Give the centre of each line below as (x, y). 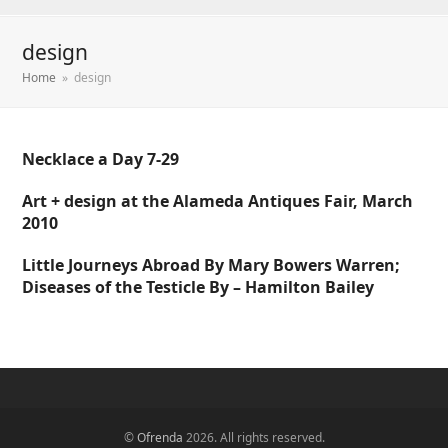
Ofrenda (159, 437)
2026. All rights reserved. (253, 437)
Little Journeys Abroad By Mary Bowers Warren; (211, 265)
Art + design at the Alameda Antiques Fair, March (218, 201)
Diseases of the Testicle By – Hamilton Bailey (198, 287)
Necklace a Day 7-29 (101, 159)
